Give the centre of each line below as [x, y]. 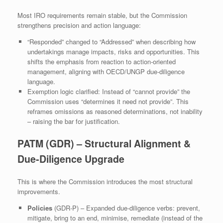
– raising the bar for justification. [73, 121]
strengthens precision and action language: [79, 25]
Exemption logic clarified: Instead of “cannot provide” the [109, 91]
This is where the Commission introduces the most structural [105, 181]
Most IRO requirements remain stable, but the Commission [102, 15]
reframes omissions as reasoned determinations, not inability [115, 111]
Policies [40, 208]
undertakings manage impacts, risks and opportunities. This [113, 51]
